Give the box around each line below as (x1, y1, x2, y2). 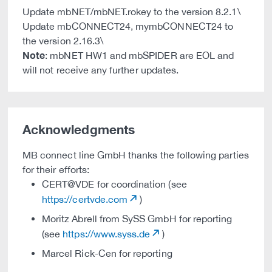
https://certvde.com (42, 194, 128, 205)
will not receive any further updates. (22, 64, 179, 75)
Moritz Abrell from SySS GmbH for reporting (42, 213, 233, 224)
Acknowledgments (22, 122, 135, 137)
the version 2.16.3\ (22, 35, 104, 46)
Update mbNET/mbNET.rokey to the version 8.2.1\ (22, 6, 240, 17)
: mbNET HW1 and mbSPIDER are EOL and (45, 50, 234, 61)
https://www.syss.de (63, 228, 151, 239)
